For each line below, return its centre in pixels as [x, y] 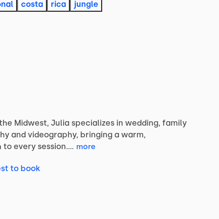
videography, [53, 134]
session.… [56, 146]
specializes [93, 123]
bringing [96, 134]
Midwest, [32, 123]
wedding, [143, 123]
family [175, 123]
